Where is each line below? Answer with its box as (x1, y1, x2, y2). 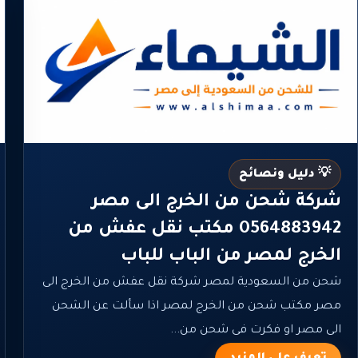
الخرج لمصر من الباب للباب (121, 247, 341, 267)
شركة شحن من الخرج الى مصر (92, 193, 341, 213)
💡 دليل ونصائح (239, 168, 331, 181)
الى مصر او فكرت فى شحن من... (170, 324, 341, 337)
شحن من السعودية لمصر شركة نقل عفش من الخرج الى (42, 276, 341, 289)
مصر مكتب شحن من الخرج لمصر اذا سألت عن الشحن (52, 300, 341, 313)
